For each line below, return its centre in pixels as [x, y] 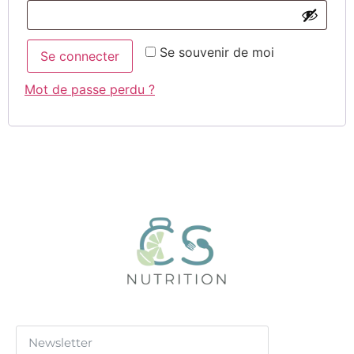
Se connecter [80, 56]
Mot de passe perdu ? [90, 89]
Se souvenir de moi [217, 52]
